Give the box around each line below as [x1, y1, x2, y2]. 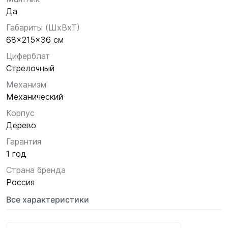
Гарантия [6, 136, 41, 147]
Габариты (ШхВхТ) [6, 22, 80, 33]
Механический [6, 92, 63, 102]
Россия [6, 177, 35, 187]
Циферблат [6, 51, 50, 61]
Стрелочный [6, 63, 54, 73]
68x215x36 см [6, 35, 64, 45]
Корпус [6, 108, 35, 118]
